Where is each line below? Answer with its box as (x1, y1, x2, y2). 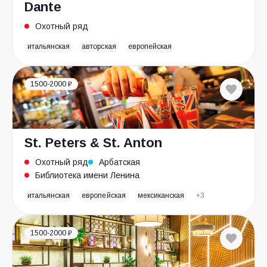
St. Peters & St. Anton (24, 135, 162, 150)
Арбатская (99, 157, 140, 167)
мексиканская (137, 191, 185, 200)
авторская (82, 42, 116, 51)
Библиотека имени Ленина (35, 170, 139, 180)
